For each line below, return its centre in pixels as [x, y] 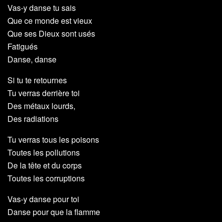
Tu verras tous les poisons [53, 140]
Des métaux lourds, [41, 106]
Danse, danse [32, 59]
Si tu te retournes [37, 80]
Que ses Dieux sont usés [51, 34]
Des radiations [33, 119]
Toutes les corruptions [46, 178]
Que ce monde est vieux [50, 21]
